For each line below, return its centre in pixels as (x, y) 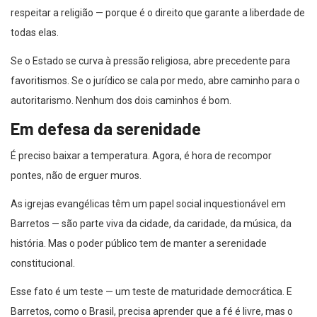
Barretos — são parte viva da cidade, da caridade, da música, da (151, 224)
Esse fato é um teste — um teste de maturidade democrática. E (151, 292)
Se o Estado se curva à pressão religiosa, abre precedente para (150, 61)
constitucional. (43, 264)
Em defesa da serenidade (106, 129)
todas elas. (35, 33)
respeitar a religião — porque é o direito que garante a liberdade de (158, 13)
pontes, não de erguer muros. (76, 176)
